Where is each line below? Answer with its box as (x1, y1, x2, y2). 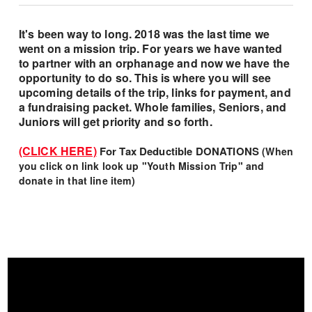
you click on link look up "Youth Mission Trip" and (18, 158, 265, 173)
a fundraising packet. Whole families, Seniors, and (18, 98, 287, 115)
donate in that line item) (18, 173, 136, 187)
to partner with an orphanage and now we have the (18, 54, 290, 71)
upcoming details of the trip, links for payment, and (18, 84, 291, 100)
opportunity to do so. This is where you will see (18, 69, 272, 86)
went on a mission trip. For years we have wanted (18, 40, 283, 56)
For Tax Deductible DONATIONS (99, 143, 260, 159)
